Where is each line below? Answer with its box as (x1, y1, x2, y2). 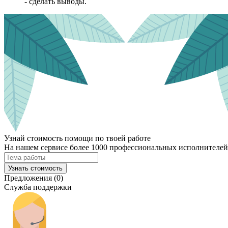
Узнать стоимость (8, 164, 63, 172)
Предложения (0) (4, 173, 63, 182)
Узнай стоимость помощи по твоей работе (4, 133, 151, 142)
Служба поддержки (4, 182, 72, 191)
